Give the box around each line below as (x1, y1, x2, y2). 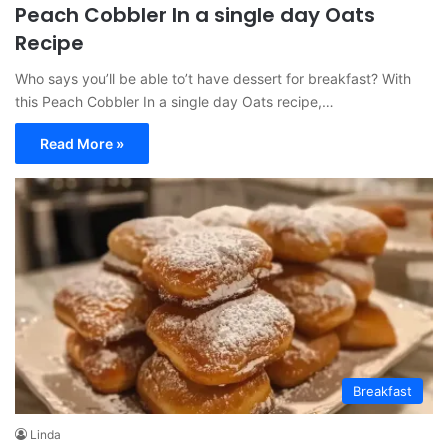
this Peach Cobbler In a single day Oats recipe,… (15, 93, 334, 111)
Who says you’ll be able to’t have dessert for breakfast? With (15, 70, 411, 88)
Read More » (40, 135, 124, 153)
